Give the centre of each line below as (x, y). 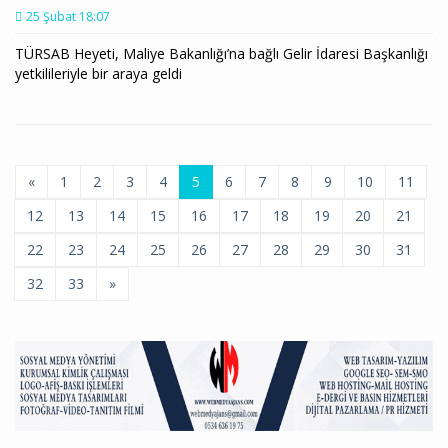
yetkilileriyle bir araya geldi (98, 73)
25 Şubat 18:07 (68, 16)
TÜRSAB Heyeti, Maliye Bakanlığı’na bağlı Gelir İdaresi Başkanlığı (221, 53)
